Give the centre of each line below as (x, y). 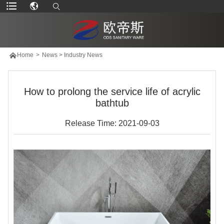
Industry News (83, 55)
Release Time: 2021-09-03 (112, 123)
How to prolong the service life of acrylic (112, 91)
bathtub (112, 103)
